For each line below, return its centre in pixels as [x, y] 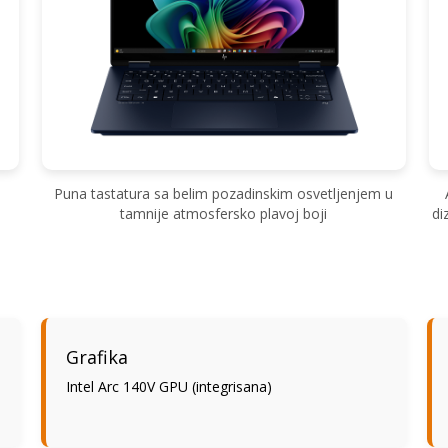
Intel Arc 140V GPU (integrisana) [168, 386]
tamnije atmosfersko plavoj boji [224, 213]
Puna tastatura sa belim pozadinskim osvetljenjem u [224, 193]
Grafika [96, 356]
